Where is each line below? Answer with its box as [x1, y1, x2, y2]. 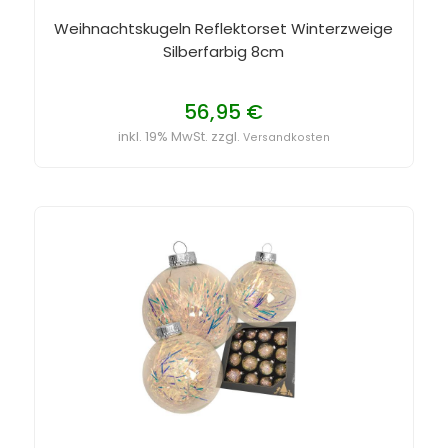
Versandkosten [242, 129, 330, 145]
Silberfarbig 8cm [163, 40, 285, 62]
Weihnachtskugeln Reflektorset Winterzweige [54, 17, 394, 39]
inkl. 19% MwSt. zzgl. [117, 126, 243, 146]
